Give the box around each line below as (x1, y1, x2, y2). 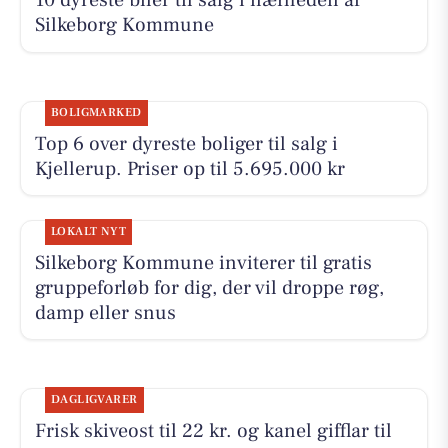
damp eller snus (34, 299, 176, 326)
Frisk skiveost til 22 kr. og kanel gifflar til (34, 417, 392, 444)
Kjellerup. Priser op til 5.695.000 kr (34, 155, 345, 182)
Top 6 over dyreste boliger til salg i (34, 130, 338, 157)
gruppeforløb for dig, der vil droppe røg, (34, 274, 384, 301)
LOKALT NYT (50, 223, 127, 239)
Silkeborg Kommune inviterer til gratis (34, 249, 372, 276)
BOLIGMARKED (50, 104, 142, 120)
